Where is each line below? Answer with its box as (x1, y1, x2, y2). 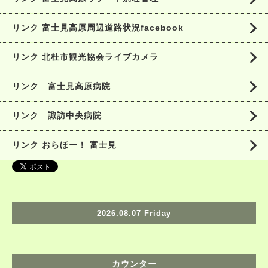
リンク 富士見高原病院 (12, 81, 111, 92)
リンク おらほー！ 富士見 (12, 140, 117, 150)
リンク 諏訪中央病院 (12, 111, 102, 121)
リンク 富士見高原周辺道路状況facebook (12, 23, 184, 33)
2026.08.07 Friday (97, 208, 171, 218)
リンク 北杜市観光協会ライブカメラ (12, 52, 159, 62)
